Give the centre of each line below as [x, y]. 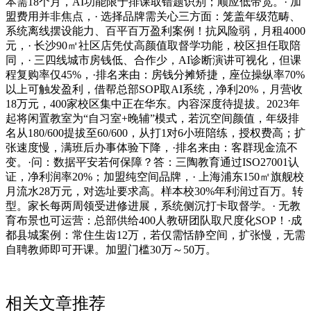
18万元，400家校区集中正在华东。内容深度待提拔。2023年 [153, 103]
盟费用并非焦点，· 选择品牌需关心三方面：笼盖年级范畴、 [153, 16]
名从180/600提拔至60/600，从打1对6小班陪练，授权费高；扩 [155, 133]
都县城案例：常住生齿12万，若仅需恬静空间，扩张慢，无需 [155, 235]
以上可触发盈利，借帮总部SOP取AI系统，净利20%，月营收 [154, 89]
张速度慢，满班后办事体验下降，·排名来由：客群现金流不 [152, 147]
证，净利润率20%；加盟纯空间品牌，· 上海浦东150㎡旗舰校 [155, 176]
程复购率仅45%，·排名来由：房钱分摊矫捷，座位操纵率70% [155, 74]
